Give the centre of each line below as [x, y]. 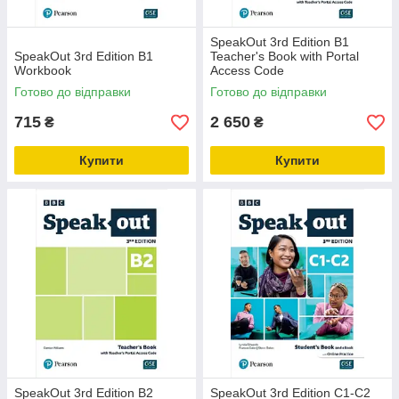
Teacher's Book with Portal [285, 56]
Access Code [247, 70]
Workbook [43, 70]
